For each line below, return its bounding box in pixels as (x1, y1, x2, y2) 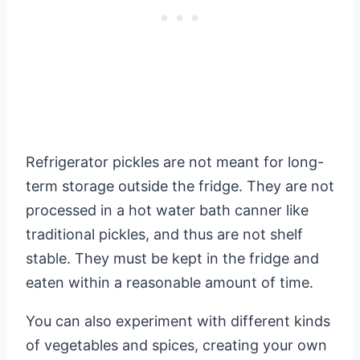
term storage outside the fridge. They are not (26, 178, 334, 195)
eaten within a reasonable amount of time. (26, 274, 313, 292)
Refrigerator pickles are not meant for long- (26, 153, 324, 171)
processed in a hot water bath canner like (26, 202, 309, 219)
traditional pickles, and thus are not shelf (26, 226, 303, 243)
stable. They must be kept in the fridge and (26, 250, 319, 268)
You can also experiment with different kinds (26, 313, 330, 330)
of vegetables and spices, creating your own (26, 337, 327, 354)
